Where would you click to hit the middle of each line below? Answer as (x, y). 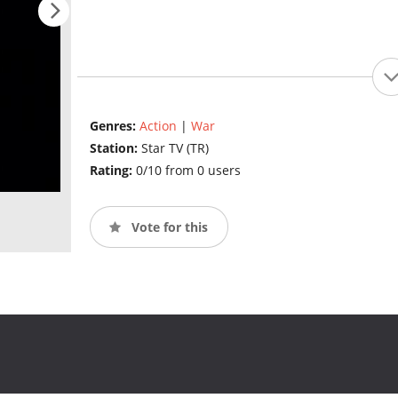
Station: (115, 148)
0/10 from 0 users (188, 171)
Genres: (114, 126)
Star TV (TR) (175, 148)
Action (158, 126)
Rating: (112, 171)
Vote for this (167, 227)
